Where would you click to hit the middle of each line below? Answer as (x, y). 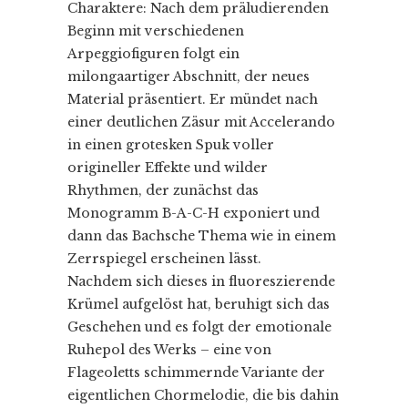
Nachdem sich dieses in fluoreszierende (201, 281)
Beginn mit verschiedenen (156, 31)
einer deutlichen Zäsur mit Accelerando (201, 122)
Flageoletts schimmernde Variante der (196, 372)
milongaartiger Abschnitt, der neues (189, 76)
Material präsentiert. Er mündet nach (193, 99)
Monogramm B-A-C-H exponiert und (194, 213)
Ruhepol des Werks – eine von (169, 349)
